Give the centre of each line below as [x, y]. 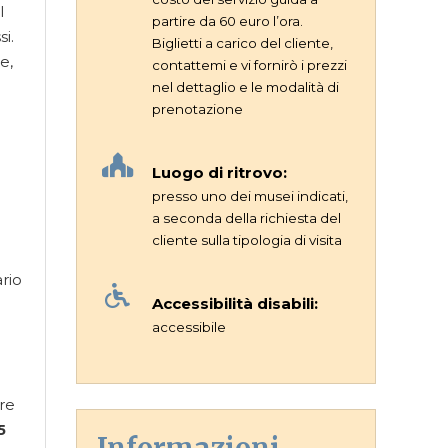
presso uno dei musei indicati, [250, 196]
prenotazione [197, 109]
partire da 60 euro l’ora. [227, 21]
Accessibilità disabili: [235, 303]
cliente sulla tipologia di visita [247, 240]
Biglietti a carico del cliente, [242, 43]
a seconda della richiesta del [246, 218]
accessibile [189, 327]
